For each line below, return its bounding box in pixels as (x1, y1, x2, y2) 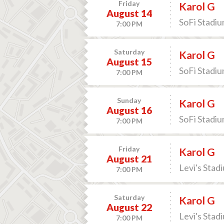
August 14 (106, 7, 152, 19)
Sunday (117, 96, 141, 104)
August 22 (106, 201, 152, 213)
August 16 (106, 104, 152, 116)
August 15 (106, 56, 152, 67)
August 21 (106, 153, 152, 164)
